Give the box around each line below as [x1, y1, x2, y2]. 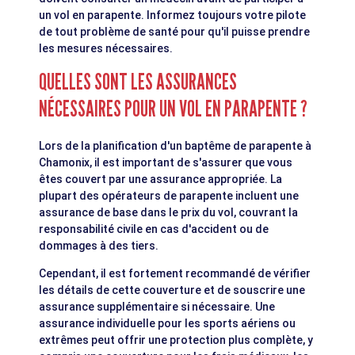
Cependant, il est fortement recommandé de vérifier [39, 267, 311, 281]
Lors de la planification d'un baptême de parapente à [39, 139, 312, 153]
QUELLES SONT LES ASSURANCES [39, 68, 238, 96]
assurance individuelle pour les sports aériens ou [39, 317, 296, 330]
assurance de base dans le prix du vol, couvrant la [39, 206, 299, 219]
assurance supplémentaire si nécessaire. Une [39, 300, 276, 314]
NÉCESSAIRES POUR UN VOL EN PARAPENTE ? [39, 95, 308, 123]
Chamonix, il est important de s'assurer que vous [39, 156, 293, 170]
